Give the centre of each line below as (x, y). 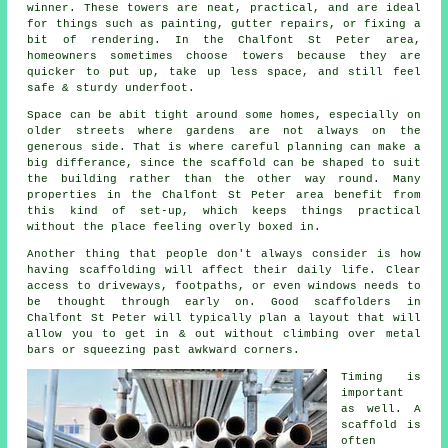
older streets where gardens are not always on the (224, 131)
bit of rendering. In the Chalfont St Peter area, (224, 40)
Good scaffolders (331, 302)
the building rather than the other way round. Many (224, 179)
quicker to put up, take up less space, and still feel (224, 72)
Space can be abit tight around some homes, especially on (224, 115)
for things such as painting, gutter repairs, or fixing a (224, 24)
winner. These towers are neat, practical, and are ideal (224, 8)
